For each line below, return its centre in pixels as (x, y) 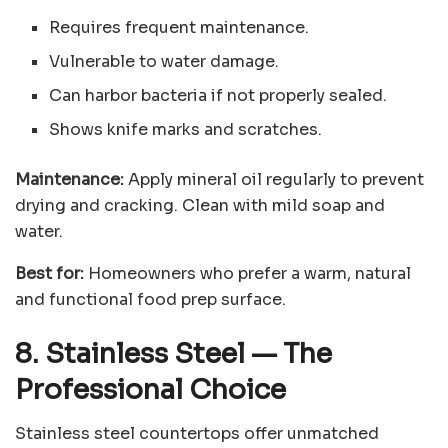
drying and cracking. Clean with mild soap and (200, 205)
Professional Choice (150, 389)
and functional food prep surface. (150, 299)
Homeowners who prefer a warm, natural (247, 273)
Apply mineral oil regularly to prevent (274, 179)
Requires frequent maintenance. (179, 27)
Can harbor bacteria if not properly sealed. (218, 95)
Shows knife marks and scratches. (186, 129)
